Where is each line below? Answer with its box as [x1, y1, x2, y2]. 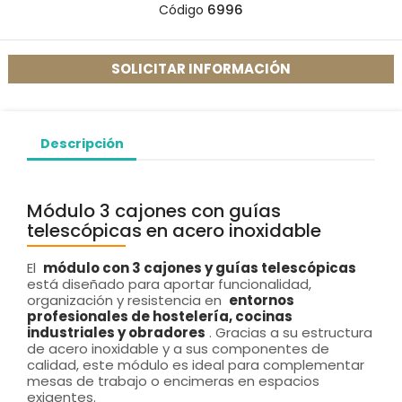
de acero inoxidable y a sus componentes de [27, 339, 329, 359]
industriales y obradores [27, 323, 205, 343]
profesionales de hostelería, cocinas [27, 307, 293, 327]
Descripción [39, 134, 124, 153]
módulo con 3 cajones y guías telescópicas [43, 258, 356, 278]
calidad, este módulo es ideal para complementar [27, 355, 364, 375]
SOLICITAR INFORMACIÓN [111, 58, 291, 78]
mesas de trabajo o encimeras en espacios [27, 371, 319, 391]
